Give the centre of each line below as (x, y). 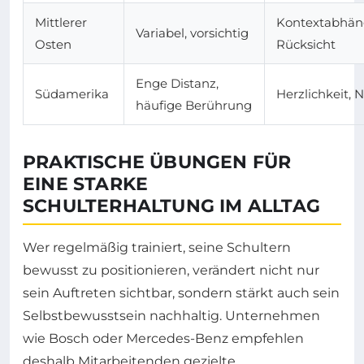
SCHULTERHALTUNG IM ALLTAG (172, 206)
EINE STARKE (86, 184)
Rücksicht (306, 44)
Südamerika (72, 93)
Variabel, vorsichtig (192, 32)
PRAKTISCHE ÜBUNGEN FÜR (157, 162)
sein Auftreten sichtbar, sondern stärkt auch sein (181, 292)
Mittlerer (61, 22)
